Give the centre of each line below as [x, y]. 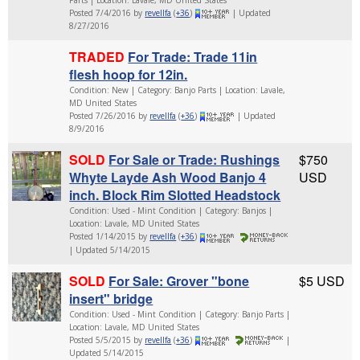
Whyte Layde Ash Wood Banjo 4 [168, 178]
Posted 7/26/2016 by [110, 115]
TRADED [97, 56]
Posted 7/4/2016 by [107, 12]
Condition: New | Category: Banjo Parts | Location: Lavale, [178, 90]
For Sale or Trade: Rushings [194, 160]
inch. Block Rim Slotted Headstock [175, 195]
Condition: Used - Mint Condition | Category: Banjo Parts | [180, 314]
